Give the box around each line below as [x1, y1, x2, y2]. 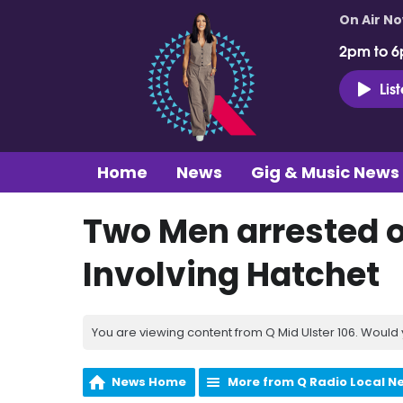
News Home [112, 372, 186, 390]
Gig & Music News [251, 160, 399, 184]
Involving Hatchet [83, 251, 380, 298]
